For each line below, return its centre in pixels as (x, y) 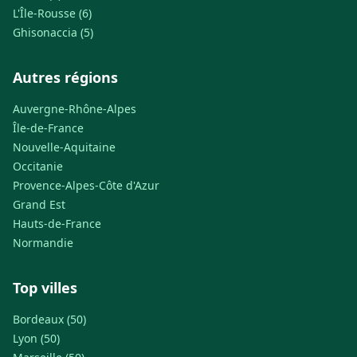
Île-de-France (48, 128)
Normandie (43, 243)
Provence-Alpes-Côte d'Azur (86, 186)
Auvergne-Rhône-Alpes (75, 109)
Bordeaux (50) (49, 320)
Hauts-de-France (57, 224)
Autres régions (65, 78)
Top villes (45, 288)
